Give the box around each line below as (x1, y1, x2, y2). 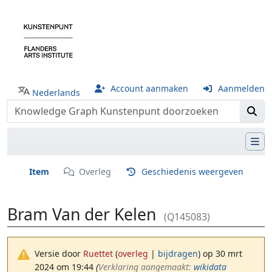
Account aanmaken (110, 83, 188, 94)
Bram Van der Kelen (7, 203, 156, 225)
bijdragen (158, 248, 198, 260)
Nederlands (32, 87, 80, 98)
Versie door (35, 248, 83, 260)
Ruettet (83, 248, 113, 260)
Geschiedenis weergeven (141, 165, 243, 177)
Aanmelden (218, 83, 265, 94)
